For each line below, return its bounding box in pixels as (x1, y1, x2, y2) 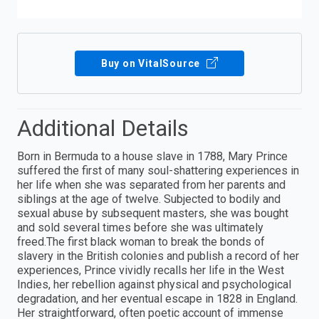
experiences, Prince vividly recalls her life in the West (17, 263, 284, 277)
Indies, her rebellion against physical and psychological (17, 277, 291, 291)
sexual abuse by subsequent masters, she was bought (17, 206, 288, 220)
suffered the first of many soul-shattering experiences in (17, 163, 299, 177)
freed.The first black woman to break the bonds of (17, 234, 265, 249)
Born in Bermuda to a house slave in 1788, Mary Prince (17, 149, 288, 163)
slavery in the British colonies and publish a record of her (17, 249, 299, 263)
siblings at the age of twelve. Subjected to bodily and (17, 192, 281, 206)
